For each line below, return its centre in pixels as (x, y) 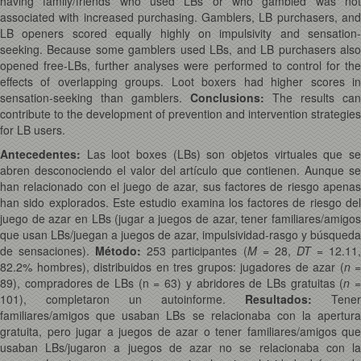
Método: (121, 251)
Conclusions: (231, 98)
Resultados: (288, 299)
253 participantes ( (197, 251)
